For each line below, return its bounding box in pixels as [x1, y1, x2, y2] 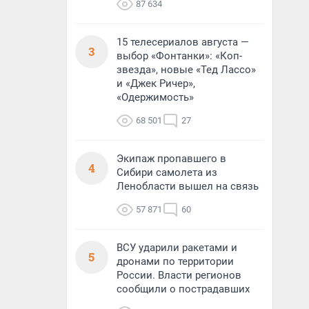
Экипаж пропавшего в [117, 152, 226, 165]
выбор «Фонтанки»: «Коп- [117, 50, 242, 62]
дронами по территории [117, 255, 234, 268]
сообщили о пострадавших [117, 283, 250, 295]
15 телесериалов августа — [117, 36, 249, 48]
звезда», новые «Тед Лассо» [117, 63, 256, 76]
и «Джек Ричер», [117, 77, 195, 90]
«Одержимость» [117, 91, 194, 103]
